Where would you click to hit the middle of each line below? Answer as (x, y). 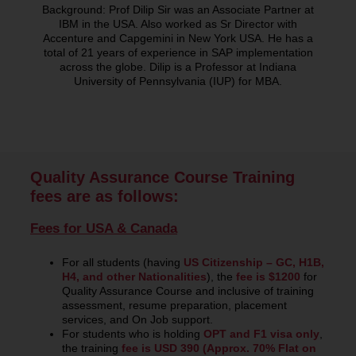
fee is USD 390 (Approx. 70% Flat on (219, 348)
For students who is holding (133, 333)
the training (92, 348)
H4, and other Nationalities (135, 276)
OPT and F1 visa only (262, 333)
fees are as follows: (105, 196)
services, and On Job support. (138, 319)
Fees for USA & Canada (104, 228)
